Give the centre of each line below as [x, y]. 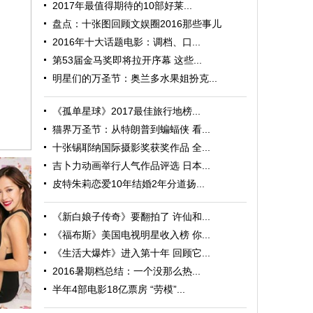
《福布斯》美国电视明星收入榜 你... [131, 235]
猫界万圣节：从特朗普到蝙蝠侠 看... [131, 129]
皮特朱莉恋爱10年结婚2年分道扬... [129, 184]
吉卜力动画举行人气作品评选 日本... [131, 166]
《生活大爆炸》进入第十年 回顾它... [131, 253]
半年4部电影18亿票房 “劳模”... [119, 289]
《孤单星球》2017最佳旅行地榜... [126, 111]
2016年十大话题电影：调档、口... [126, 42]
